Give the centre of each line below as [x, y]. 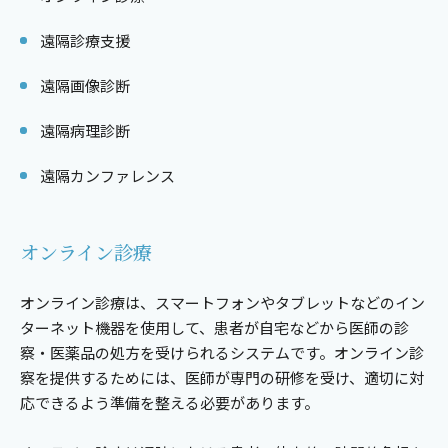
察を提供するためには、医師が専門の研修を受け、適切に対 [222, 378]
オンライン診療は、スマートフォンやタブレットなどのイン [222, 303]
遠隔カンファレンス [107, 176]
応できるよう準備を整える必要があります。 [169, 403]
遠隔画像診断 [85, 86]
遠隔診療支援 [85, 41]
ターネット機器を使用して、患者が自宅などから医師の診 [214, 328]
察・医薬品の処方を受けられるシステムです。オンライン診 [222, 353]
